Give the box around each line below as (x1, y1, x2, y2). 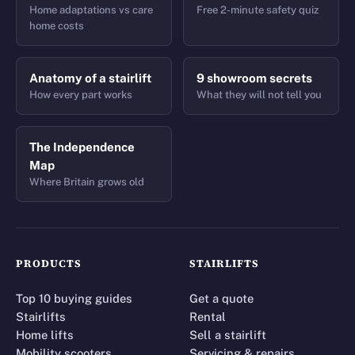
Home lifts (16, 328, 74, 342)
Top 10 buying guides (16, 292, 132, 306)
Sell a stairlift (189, 328, 266, 342)
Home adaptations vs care (29, 4, 153, 17)
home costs (29, 20, 84, 32)
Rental (189, 310, 226, 324)
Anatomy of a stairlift (29, 71, 151, 86)
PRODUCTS (16, 256, 82, 271)
